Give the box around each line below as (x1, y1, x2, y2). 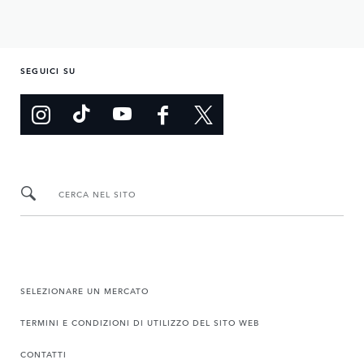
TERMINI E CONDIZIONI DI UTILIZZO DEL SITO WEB (20, 315, 259, 329)
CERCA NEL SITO (58, 186, 136, 200)
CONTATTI (20, 347, 67, 361)
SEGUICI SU (20, 63, 76, 77)
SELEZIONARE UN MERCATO (20, 284, 149, 297)
